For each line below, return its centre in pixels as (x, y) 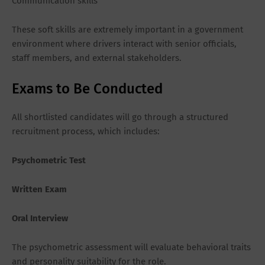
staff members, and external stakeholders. (97, 58)
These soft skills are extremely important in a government (127, 30)
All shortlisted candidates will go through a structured (120, 117)
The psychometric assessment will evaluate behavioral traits (131, 248)
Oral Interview (40, 219)
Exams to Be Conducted (87, 89)
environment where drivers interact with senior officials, (124, 44)
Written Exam (39, 190)
